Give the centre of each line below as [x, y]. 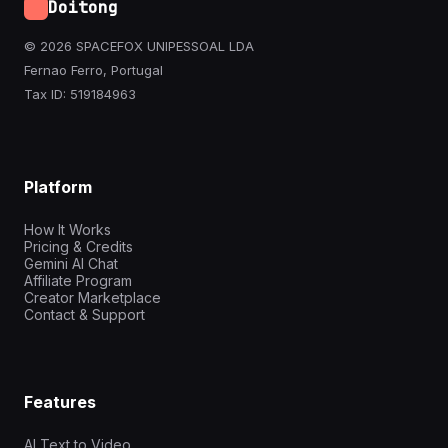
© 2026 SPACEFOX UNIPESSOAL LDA [139, 45]
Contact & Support [84, 314]
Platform [58, 186]
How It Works [67, 229]
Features [60, 402]
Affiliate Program [78, 280]
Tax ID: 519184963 [80, 93]
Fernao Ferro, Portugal [93, 69]
